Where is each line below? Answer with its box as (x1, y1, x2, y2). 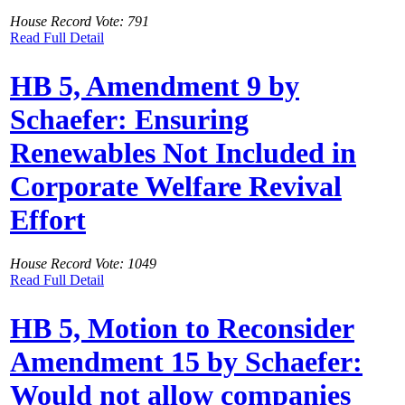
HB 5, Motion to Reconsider (10, 311, 354, 344)
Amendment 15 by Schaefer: (10, 344, 363, 378)
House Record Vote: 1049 (10, 256, 156, 272)
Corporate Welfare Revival (10, 169, 342, 202)
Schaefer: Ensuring (10, 102, 249, 136)
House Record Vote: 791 (10, 14, 149, 30)
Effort (10, 202, 86, 236)
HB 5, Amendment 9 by (10, 69, 299, 102)
